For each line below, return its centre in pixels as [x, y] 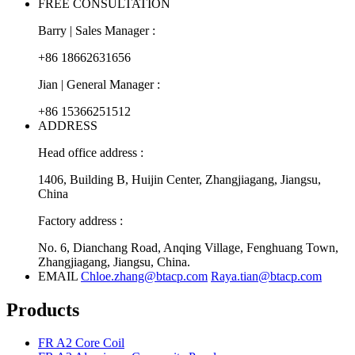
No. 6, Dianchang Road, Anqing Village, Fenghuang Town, [188, 247]
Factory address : [80, 220]
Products [43, 309]
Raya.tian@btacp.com [266, 276]
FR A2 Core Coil [81, 343]
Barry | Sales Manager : [97, 30]
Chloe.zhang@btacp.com [144, 276]
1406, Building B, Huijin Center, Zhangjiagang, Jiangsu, [179, 179]
